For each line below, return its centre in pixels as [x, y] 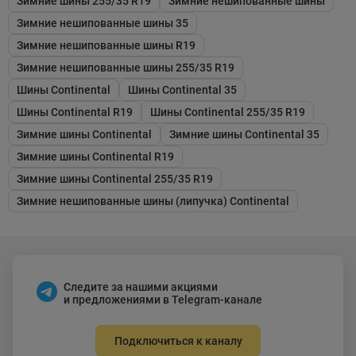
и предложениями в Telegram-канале [163, 299]
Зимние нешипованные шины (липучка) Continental [153, 201]
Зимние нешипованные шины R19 [106, 45]
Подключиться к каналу [178, 341]
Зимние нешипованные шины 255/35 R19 [126, 67]
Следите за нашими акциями [141, 286]
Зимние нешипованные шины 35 [103, 23]
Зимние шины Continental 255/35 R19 [115, 178]
